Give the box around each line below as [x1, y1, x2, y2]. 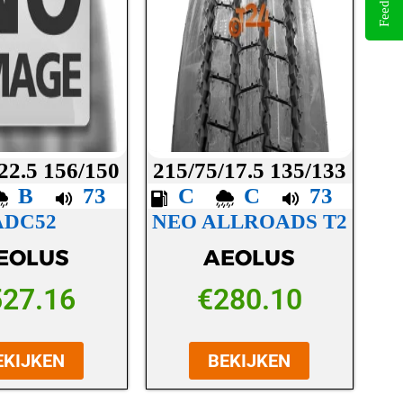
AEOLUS [203, 244, 296, 271]
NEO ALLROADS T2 [151, 210, 347, 234]
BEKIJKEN [208, 349, 291, 372]
